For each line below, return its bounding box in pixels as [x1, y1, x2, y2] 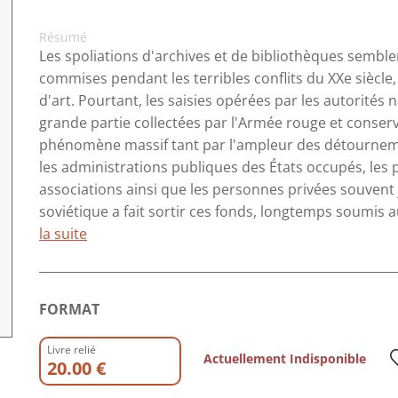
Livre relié [47, 342, 96, 357]
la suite [39, 224, 87, 243]
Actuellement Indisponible [203, 350, 366, 367]
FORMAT [39, 299, 99, 319]
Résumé [39, 28, 87, 45]
